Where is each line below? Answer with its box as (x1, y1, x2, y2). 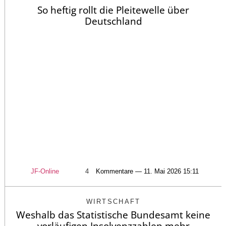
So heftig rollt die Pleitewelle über (37, 3, 189, 17)
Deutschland (84, 14, 142, 28)
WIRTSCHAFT (86, 197, 141, 205)
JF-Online (30, 167, 59, 175)
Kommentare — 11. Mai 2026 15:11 (95, 167, 199, 175)
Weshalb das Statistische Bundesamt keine (16, 208, 210, 221)
